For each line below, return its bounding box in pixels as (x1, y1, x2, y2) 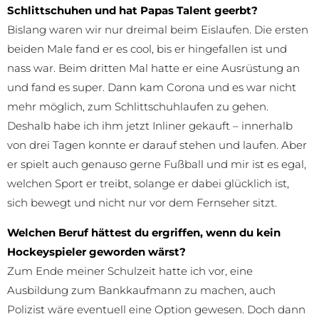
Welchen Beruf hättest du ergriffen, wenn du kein (7, 226, 281, 240)
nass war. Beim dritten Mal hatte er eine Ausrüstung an (7, 61, 300, 75)
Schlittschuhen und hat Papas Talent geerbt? (7, 4, 258, 18)
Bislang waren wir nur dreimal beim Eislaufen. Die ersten (7, 23, 308, 37)
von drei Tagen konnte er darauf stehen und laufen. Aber (7, 138, 307, 152)
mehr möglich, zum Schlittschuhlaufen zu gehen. (7, 100, 268, 114)
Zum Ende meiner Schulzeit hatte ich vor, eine (7, 264, 253, 278)
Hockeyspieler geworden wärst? (7, 245, 186, 259)
